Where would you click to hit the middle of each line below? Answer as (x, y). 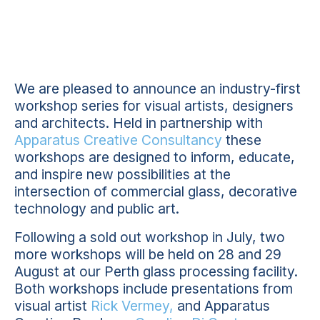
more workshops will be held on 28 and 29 (148, 254)
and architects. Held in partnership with (139, 123)
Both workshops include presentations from (154, 289)
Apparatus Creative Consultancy (118, 140)
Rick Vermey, (132, 306)
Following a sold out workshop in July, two (150, 237)
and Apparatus (222, 306)
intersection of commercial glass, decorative (156, 191)
